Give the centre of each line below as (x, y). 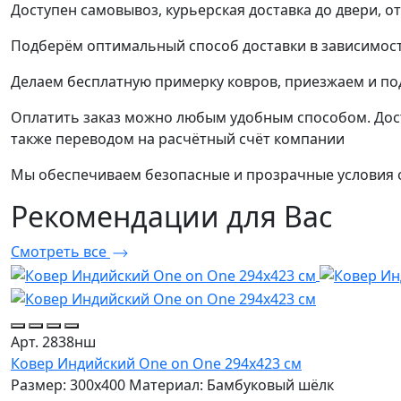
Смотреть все (60, 252)
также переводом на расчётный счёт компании (178, 139)
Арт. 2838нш (53, 342)
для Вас (279, 217)
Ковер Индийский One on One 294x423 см (156, 364)
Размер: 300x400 (68, 385)
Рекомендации (119, 217)
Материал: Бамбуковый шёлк (231, 385)
